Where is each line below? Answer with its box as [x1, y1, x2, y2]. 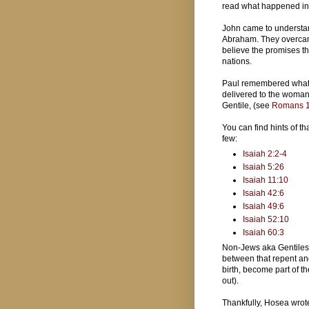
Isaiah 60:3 [243, 227, 285, 237]
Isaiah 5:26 [243, 161, 285, 172]
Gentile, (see [222, 100, 272, 110]
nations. [222, 56, 254, 66]
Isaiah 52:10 [243, 214, 290, 224]
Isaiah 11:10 [243, 175, 289, 185]
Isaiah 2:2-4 [243, 148, 288, 159]
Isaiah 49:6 [243, 201, 285, 211]
